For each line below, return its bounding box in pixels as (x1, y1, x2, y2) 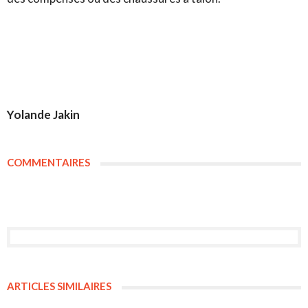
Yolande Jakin (7, 107, 80, 122)
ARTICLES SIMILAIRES (7, 280, 111, 293)
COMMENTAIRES (7, 156, 90, 169)
